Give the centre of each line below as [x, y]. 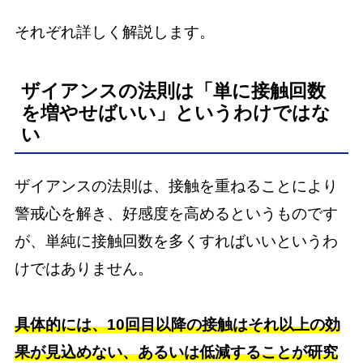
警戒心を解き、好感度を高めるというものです [176, 214]
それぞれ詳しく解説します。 [114, 32]
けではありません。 [83, 269]
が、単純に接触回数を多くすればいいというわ [176, 241]
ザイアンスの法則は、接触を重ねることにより [176, 186]
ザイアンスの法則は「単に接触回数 [173, 91]
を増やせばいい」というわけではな [175, 113]
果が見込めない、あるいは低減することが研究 [176, 352]
